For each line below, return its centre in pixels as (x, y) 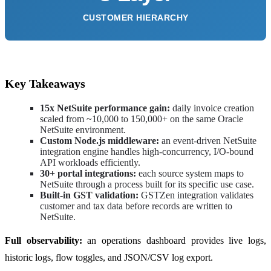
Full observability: (46, 241)
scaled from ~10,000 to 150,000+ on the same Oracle (142, 119)
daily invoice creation (213, 108)
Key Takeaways (45, 84)
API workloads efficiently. (90, 163)
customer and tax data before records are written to (136, 206)
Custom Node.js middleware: (101, 141)
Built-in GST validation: (90, 195)
